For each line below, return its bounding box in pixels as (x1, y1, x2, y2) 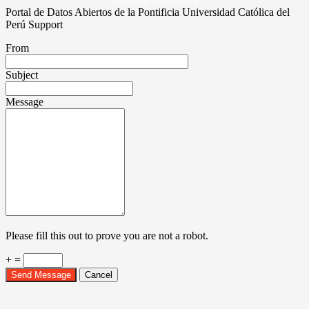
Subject (6, 69, 38, 81)
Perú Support (6, 19, 63, 31)
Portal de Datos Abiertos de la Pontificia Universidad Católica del (6, 6, 290, 19)
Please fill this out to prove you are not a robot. (6, 230, 208, 242)
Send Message (11, 270, 71, 281)
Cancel (85, 270, 112, 281)
